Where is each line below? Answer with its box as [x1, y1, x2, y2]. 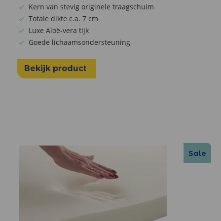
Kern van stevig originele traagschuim [29, 1, 154, 11]
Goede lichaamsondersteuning [29, 37, 130, 47]
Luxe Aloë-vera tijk [29, 25, 89, 35]
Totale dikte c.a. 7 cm [29, 13, 98, 23]
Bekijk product [24, 63, 89, 73]
